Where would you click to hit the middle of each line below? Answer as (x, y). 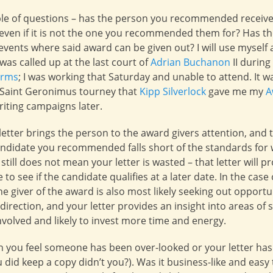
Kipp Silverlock (173, 91)
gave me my (236, 91)
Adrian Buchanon (190, 62)
